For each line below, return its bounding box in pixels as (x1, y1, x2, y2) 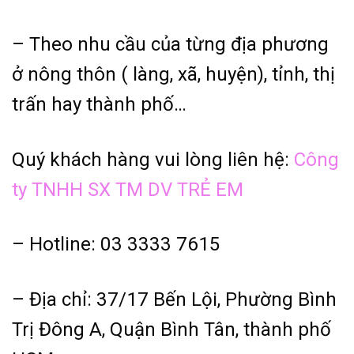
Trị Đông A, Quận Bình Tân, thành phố (12, 318, 331, 341)
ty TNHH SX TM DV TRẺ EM (12, 178, 243, 201)
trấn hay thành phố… (12, 93, 186, 116)
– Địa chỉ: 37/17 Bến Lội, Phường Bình (12, 288, 337, 311)
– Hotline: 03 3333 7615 (12, 233, 220, 256)
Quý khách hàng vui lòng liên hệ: (12, 148, 294, 171)
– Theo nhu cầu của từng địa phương (12, 33, 329, 56)
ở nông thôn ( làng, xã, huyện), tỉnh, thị (12, 63, 335, 86)
